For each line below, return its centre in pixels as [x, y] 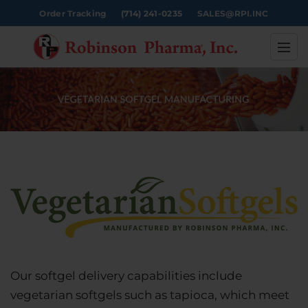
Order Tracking [73, 13]
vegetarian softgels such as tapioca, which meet [150, 295]
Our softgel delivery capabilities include [126, 276]
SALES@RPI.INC [233, 13]
